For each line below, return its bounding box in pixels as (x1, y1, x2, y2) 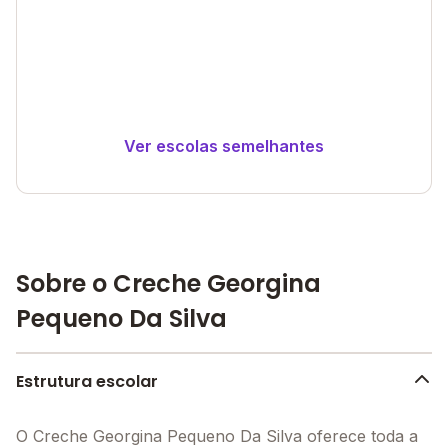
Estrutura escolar (16, 370, 158, 393)
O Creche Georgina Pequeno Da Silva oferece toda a (16, 426, 418, 446)
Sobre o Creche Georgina (16, 267, 321, 300)
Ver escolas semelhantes (124, 135, 324, 156)
